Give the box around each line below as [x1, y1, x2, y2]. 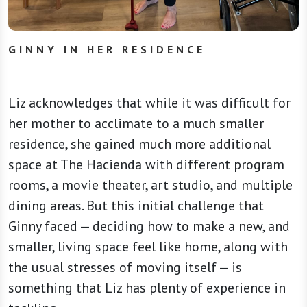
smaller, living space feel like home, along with [8, 238, 288, 256]
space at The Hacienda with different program [8, 156, 284, 174]
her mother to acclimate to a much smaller [8, 114, 264, 133]
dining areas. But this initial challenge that [8, 197, 264, 215]
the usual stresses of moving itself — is [8, 258, 242, 277]
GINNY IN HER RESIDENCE [8, 42, 206, 57]
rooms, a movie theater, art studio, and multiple [8, 176, 293, 195]
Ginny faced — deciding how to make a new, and [8, 217, 290, 236]
